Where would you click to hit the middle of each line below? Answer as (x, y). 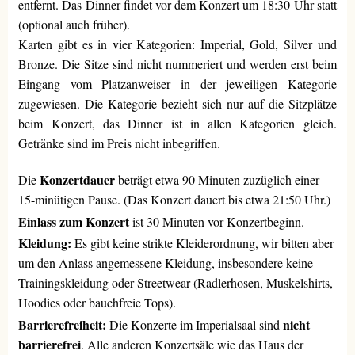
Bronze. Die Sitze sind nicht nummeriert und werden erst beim (177, 64)
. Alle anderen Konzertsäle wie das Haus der (193, 344)
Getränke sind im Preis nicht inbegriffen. (120, 143)
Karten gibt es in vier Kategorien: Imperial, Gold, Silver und (177, 44)
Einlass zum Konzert (74, 221)
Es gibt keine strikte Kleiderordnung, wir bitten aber (203, 243)
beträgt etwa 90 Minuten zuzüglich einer (218, 180)
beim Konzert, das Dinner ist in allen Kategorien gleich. (177, 124)
